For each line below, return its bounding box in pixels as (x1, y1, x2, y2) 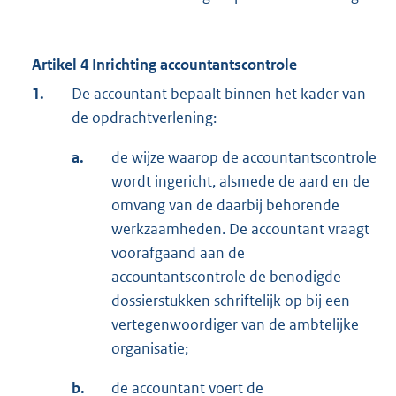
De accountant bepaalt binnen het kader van (72, 84, 366, 104)
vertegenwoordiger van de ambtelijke (111, 315, 359, 335)
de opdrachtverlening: (72, 108, 217, 128)
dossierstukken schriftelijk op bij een (111, 291, 350, 311)
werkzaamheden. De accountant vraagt (111, 219, 369, 240)
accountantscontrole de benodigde (111, 267, 341, 287)
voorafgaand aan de (111, 243, 245, 263)
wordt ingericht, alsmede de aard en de (111, 171, 369, 192)
